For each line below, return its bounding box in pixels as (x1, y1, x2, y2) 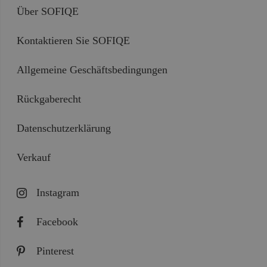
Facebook (36, 216, 79, 228)
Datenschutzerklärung (17, 122, 111, 135)
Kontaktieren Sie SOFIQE (17, 35, 131, 47)
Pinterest (36, 245, 74, 257)
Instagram (36, 187, 80, 199)
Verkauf (17, 151, 51, 164)
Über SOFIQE (17, 5, 79, 18)
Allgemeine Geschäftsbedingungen (17, 64, 168, 76)
